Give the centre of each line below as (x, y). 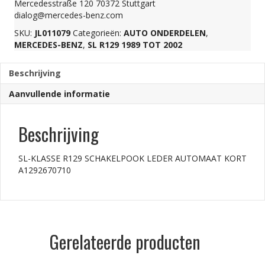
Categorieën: (98, 33)
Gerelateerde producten (125, 242)
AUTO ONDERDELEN (165, 33)
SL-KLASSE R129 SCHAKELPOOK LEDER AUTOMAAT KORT (132, 159)
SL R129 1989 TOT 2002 (135, 45)
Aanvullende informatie (59, 94)
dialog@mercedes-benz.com (69, 15)
